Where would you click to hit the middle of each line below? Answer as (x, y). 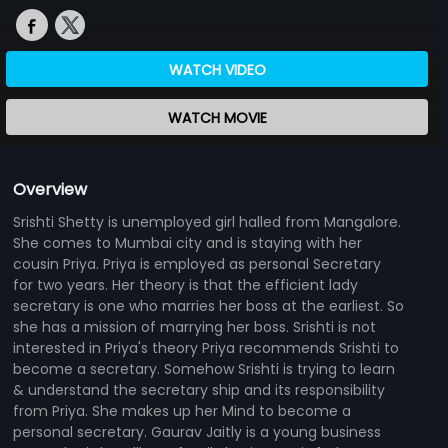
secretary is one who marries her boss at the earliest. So (209, 305)
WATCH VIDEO (217, 69)
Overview (50, 189)
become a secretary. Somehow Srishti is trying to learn (204, 368)
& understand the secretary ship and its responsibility (199, 389)
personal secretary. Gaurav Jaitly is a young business (197, 431)
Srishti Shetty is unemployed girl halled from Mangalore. (207, 221)
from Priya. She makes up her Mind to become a (182, 410)
